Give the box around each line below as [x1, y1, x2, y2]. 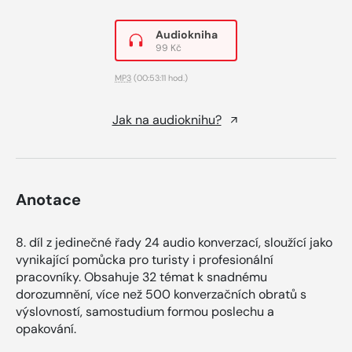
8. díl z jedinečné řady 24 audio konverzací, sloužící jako [16, 233, 332, 251]
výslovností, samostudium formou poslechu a [16, 302, 274, 320]
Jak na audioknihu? [112, 111, 222, 128]
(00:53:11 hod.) [131, 71, 188, 83]
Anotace [16, 189, 81, 210]
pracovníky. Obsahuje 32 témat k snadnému [16, 268, 267, 285]
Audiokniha [156, 27, 218, 42]
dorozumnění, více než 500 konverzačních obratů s [16, 285, 306, 302]
